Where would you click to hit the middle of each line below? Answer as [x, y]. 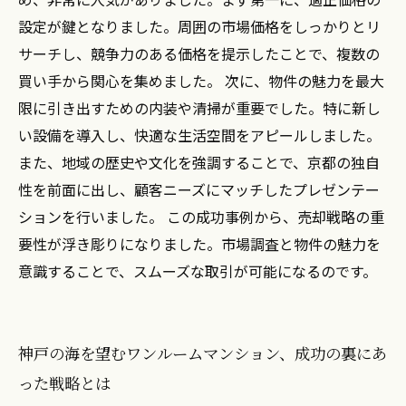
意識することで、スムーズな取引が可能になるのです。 [198, 271]
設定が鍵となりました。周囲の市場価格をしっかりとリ [199, 26]
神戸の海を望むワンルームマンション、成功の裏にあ [203, 353]
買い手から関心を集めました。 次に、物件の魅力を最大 [201, 81]
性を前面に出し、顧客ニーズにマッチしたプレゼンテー [199, 189]
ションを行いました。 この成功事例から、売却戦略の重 [201, 217]
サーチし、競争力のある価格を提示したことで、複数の [199, 53]
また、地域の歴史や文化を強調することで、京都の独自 [199, 162]
